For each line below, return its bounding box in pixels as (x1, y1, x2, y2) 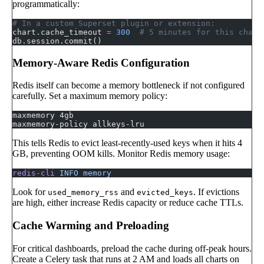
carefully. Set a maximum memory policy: (12, 91, 167, 101)
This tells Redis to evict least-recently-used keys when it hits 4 (12, 138, 242, 148)
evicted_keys (137, 188, 193, 197)
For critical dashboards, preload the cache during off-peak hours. (12, 243, 252, 253)
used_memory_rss (48, 188, 118, 197)
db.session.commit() (12, 36, 102, 45)
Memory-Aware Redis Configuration (12, 56, 190, 69)
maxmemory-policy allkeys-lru (12, 120, 144, 129)
